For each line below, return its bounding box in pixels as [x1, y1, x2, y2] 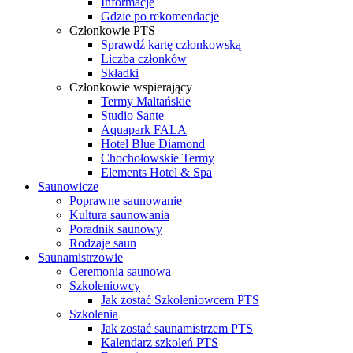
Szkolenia [69, 307, 118, 321]
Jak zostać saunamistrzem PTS [101, 321, 253, 335]
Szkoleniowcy [69, 279, 140, 292]
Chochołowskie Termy [101, 151, 214, 165]
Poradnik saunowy [69, 222, 162, 236]
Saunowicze [38, 180, 98, 193]
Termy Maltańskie [101, 95, 191, 108]
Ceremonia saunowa [69, 265, 171, 278]
